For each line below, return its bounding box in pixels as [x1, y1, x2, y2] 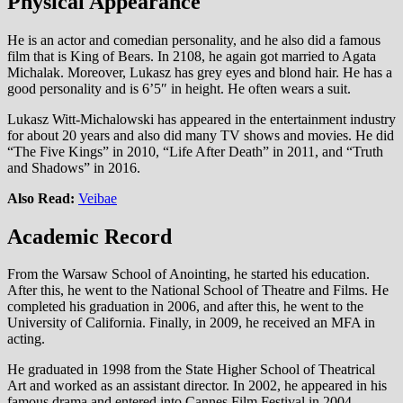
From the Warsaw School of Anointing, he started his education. [7, 266, 370, 282]
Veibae [78, 190, 117, 206]
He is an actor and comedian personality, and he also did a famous [7, 31, 381, 48]
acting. [7, 331, 45, 347]
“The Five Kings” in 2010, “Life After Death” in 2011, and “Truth [7, 143, 383, 159]
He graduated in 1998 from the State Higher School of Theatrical [7, 362, 375, 378]
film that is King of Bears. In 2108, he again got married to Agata [7, 48, 376, 64]
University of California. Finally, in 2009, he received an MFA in [7, 315, 375, 331]
